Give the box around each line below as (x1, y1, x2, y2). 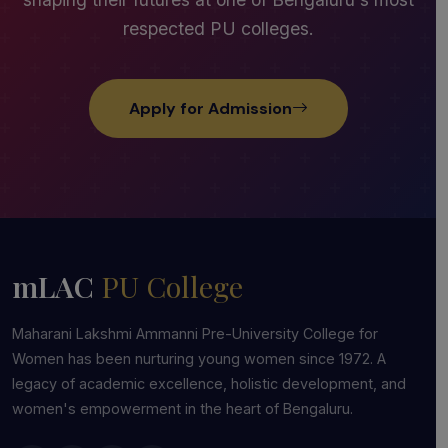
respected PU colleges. (122, 17, 314, 39)
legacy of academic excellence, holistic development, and (12, 374, 406, 392)
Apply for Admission (128, 97, 292, 119)
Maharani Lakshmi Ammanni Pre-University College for (12, 324, 378, 342)
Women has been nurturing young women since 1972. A (12, 349, 386, 367)
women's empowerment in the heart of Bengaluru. (12, 399, 353, 417)
